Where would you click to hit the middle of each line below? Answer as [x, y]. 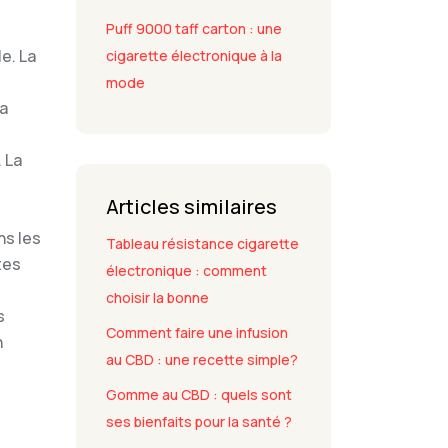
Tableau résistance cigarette [202, 243]
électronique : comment [186, 270]
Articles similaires [191, 206]
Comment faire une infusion [197, 332]
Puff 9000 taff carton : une [194, 28]
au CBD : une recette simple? [202, 359]
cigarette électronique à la [194, 55]
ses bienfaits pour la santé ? [199, 421]
